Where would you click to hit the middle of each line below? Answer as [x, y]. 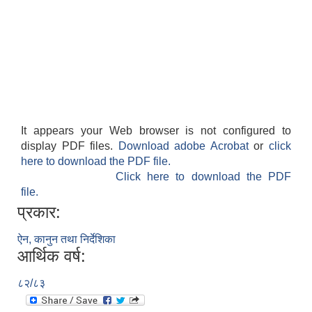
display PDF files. [70, 146]
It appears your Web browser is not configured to [156, 130]
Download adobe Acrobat [186, 146]
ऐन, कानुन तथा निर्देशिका [67, 239]
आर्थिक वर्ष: [52, 256]
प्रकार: [39, 212]
